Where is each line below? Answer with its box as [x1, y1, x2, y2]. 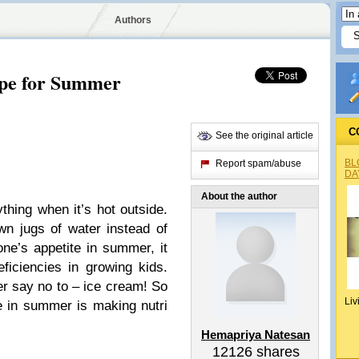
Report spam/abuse [216, 158, 301, 169]
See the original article [216, 130, 313, 141]
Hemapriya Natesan [201, 328, 310, 341]
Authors [114, 14, 151, 26]
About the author [201, 191, 277, 202]
